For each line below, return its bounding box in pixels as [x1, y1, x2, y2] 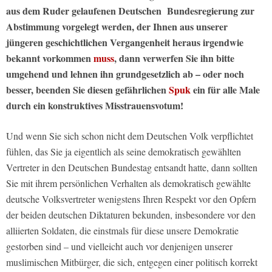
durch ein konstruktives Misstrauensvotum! [6, 98, 183, 113]
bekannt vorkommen [6, 51, 93, 66]
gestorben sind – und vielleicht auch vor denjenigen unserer [6, 240, 233, 253]
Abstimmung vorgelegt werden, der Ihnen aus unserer [6, 19, 228, 34]
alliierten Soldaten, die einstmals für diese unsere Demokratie [6, 224, 239, 237]
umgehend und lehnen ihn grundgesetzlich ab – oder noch [6, 67, 244, 81]
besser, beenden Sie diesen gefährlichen [6, 83, 169, 97]
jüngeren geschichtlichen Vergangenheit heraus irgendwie [6, 35, 243, 50]
